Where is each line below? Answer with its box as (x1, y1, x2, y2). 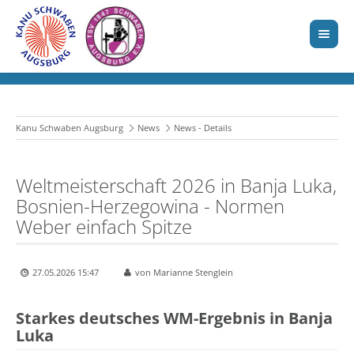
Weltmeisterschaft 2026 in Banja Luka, (16, 172, 337, 199)
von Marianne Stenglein (135, 266, 233, 279)
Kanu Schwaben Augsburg (16, 122, 123, 134)
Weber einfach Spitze (16, 213, 192, 240)
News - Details (174, 122, 232, 134)
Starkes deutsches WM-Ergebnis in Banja (16, 307, 333, 330)
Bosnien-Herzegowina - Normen (16, 193, 284, 220)
